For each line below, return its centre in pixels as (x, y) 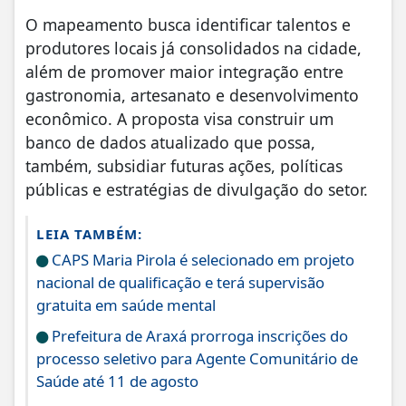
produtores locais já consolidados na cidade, (193, 48)
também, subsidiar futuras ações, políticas (184, 166)
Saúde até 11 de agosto (117, 382)
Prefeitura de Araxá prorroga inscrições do (198, 336)
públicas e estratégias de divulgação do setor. (197, 190)
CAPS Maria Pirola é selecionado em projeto (201, 260)
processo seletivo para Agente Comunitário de (197, 359)
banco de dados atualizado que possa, (170, 143)
